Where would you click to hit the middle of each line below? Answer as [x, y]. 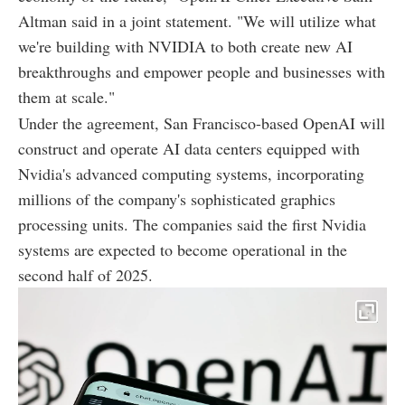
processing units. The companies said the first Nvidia [192, 224]
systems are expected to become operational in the [183, 249]
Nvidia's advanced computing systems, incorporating [191, 173]
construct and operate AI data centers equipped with [189, 148]
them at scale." [66, 96]
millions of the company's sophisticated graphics [177, 198]
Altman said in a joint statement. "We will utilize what [197, 20]
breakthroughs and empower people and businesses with [202, 71]
